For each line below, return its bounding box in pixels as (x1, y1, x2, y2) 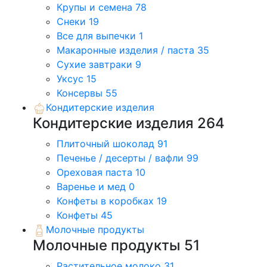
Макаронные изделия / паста (57, 44, 197, 57)
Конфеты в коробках (57, 194, 157, 207)
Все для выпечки (57, 30, 139, 42)
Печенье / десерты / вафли (57, 151, 187, 164)
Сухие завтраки (57, 58, 135, 71)
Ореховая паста (57, 166, 135, 178)
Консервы (57, 87, 105, 100)
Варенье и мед (57, 180, 129, 193)
